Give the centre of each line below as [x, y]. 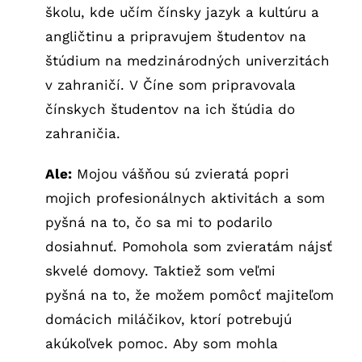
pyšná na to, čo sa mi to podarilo [158, 222]
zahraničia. [82, 133]
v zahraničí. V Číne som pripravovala [170, 84]
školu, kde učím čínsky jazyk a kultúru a [182, 12]
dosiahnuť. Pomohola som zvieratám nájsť [188, 246]
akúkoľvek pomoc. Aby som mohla [161, 343]
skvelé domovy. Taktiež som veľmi [160, 270]
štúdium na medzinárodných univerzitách [187, 60]
